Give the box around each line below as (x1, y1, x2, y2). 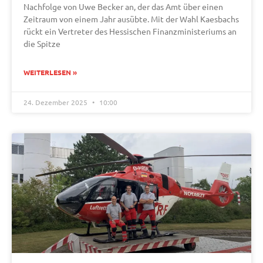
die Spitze (23, 38, 60, 49)
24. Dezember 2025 (23, 97, 89, 107)
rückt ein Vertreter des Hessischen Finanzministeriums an (23, 26, 237, 37)
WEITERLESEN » (23, 69, 77, 77)
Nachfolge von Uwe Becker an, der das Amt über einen (23, 1, 223, 12)
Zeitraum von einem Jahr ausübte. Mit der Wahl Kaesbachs (23, 14, 239, 25)
